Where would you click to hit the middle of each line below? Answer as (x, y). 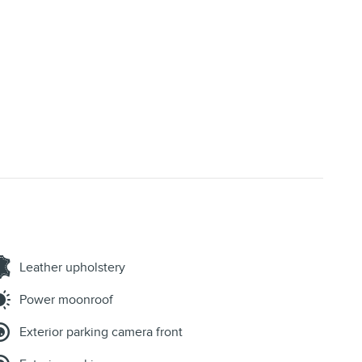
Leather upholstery (72, 267)
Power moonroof (66, 299)
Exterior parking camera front (101, 332)
